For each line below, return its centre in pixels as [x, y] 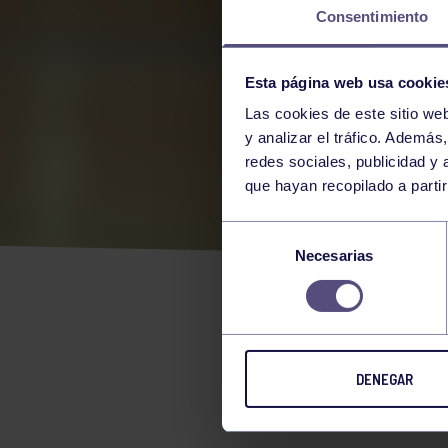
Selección [253, 232]
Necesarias [334, 256]
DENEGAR [384, 379]
